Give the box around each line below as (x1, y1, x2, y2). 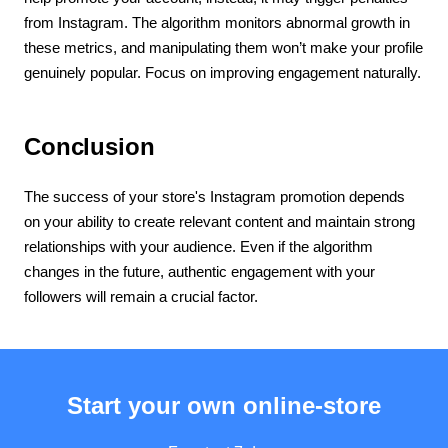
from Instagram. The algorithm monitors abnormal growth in (24, 13, 410, 31)
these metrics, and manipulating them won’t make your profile (24, 38, 423, 56)
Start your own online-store (67, 391, 381, 419)
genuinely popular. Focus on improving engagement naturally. (24, 63, 421, 81)
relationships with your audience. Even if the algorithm (24, 237, 373, 255)
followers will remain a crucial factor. (24, 287, 258, 305)
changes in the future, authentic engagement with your (24, 262, 375, 280)
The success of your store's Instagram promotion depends (24, 187, 405, 205)
